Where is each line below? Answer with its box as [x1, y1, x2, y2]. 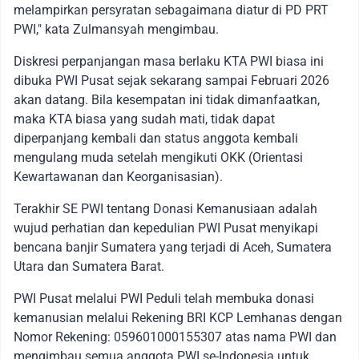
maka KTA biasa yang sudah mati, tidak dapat [14, 111, 275, 127]
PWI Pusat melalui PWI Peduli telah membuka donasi [14, 291, 314, 306]
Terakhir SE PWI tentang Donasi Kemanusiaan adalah [14, 201, 317, 216]
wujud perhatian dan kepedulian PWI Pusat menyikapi [14, 220, 318, 236]
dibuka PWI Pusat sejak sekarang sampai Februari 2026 [14, 73, 329, 88]
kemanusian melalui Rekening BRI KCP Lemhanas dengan [14, 310, 342, 325]
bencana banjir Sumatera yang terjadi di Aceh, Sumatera [14, 240, 332, 255]
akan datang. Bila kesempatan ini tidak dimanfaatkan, [14, 92, 320, 107]
